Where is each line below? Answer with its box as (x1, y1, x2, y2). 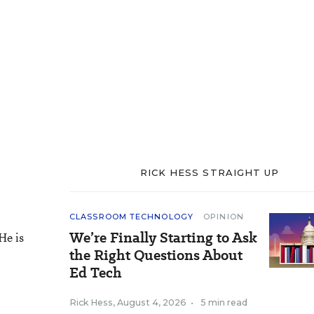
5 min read (200, 297, 247, 308)
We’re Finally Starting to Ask (69, 228, 257, 247)
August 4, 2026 (117, 297, 186, 308)
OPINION (203, 212, 244, 221)
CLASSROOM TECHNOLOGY (69, 212, 193, 221)
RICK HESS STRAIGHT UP (140, 167, 279, 178)
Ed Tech (69, 263, 122, 282)
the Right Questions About (69, 245, 243, 265)
